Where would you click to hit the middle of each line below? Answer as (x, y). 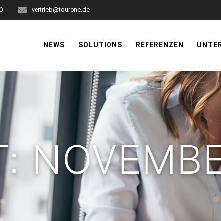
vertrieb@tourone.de (61, 10)
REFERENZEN (159, 45)
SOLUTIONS (100, 45)
